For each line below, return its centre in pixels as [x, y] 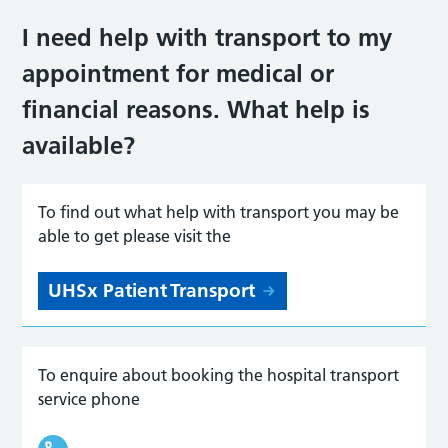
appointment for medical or [178, 73]
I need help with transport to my [207, 37]
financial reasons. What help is [196, 109]
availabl [66, 145]
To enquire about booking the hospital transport [219, 374]
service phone [89, 398]
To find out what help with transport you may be [219, 211]
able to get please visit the [135, 235]
